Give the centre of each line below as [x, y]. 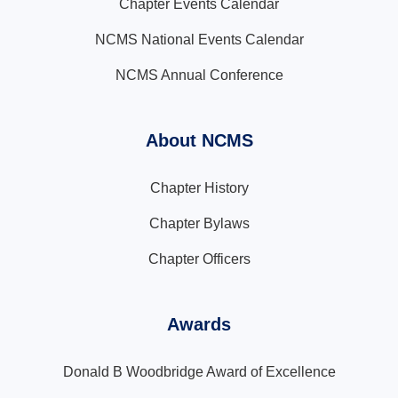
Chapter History [199, 188]
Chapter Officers [199, 259]
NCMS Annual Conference [199, 75]
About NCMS [199, 140]
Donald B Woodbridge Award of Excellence [199, 372]
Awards [199, 324]
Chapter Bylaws [199, 223]
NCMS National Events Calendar [199, 40]
